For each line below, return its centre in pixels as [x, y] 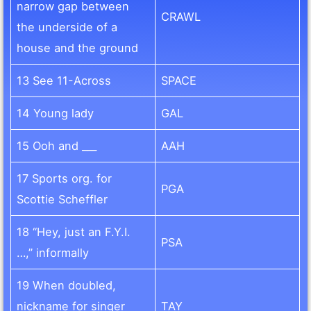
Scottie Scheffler [62, 200]
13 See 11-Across [64, 81]
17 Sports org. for [65, 179]
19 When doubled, [67, 286]
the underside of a [67, 27]
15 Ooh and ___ [57, 146]
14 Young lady [56, 114]
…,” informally [53, 253]
